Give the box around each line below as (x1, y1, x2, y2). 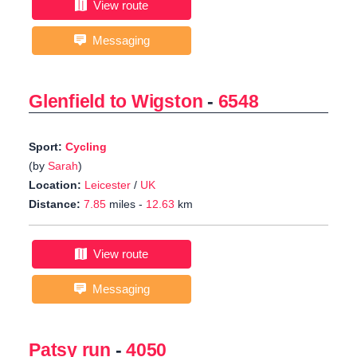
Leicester (84, 178, 131, 192)
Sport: (29, 140, 65, 154)
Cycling (65, 140, 107, 154)
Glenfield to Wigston (29, 91, 203, 112)
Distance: (29, 198, 80, 211)
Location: (29, 178, 81, 192)
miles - (106, 198, 146, 211)
